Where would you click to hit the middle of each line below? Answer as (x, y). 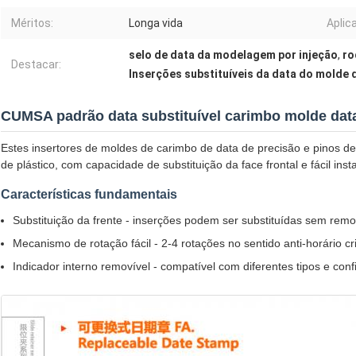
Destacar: (36, 65)
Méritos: (32, 23)
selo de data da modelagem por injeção (233, 55)
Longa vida (156, 23)
